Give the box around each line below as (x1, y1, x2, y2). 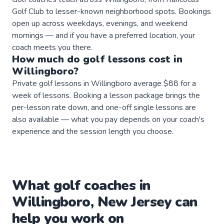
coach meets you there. (12, 41, 92, 53)
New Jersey (97, 192, 171, 211)
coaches (84, 175, 136, 195)
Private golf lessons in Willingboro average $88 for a (12, 77, 196, 89)
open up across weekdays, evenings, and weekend (12, 17, 187, 29)
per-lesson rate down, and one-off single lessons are (12, 101, 196, 113)
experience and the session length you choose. (12, 125, 173, 137)
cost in (145, 52, 182, 66)
